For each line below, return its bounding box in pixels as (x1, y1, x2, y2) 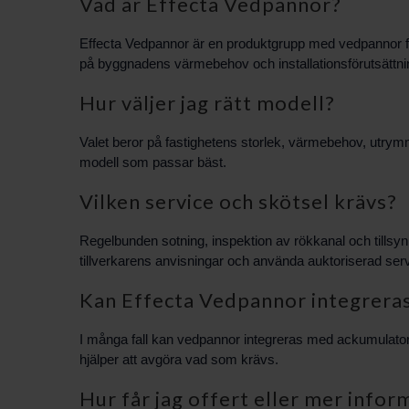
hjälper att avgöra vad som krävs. (79, 351, 278, 367)
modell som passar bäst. (79, 153, 226, 170)
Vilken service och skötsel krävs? (79, 188, 397, 214)
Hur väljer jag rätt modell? (79, 89, 335, 115)
